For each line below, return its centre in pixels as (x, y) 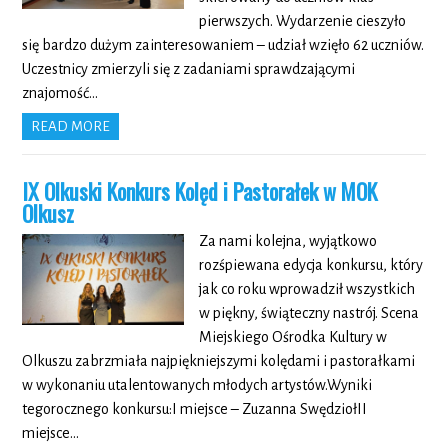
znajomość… (60, 93)
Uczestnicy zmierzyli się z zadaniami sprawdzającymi (189, 69)
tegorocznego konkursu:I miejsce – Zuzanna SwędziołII (195, 409)
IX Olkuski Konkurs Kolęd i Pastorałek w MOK (200, 191)
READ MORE (71, 127)
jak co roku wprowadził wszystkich (306, 289)
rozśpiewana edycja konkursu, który (310, 265)
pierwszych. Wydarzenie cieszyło (302, 21)
